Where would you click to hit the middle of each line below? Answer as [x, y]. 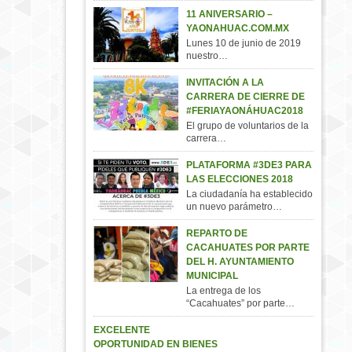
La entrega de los [224, 291]
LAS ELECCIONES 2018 [240, 180]
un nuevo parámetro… [234, 207]
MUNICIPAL [212, 276]
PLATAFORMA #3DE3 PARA [249, 165]
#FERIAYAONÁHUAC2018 [245, 111]
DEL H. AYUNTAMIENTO [240, 262]
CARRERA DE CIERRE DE [246, 97]
